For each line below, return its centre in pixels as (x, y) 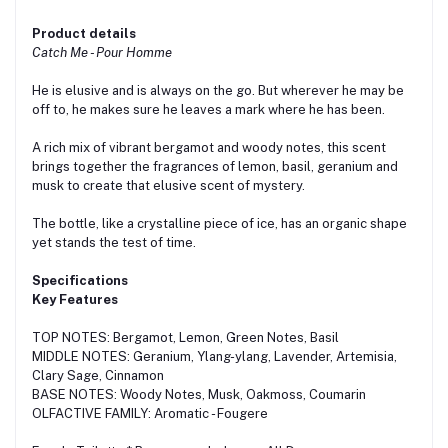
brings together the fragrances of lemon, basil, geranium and (215, 167)
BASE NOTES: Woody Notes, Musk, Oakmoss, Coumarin (199, 395)
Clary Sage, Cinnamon (98, 376)
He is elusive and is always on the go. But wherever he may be (218, 91)
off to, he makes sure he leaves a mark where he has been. (208, 110)
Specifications (80, 281)
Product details (84, 34)
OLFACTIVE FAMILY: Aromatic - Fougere (150, 414)
